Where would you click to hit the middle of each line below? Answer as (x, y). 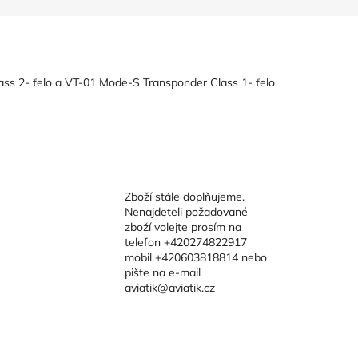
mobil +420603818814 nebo (195, 257)
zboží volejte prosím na (183, 227)
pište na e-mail (162, 272)
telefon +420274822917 (185, 242)
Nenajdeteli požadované (186, 211)
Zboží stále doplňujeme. (184, 196)
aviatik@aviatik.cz (169, 287)
